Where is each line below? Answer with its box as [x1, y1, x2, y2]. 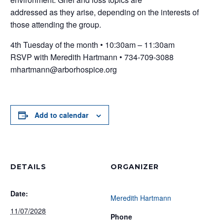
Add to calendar [35, 110, 88, 120]
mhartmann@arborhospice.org [10, 64, 117, 75]
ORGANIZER [110, 162, 159, 171]
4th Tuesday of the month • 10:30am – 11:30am [10, 39, 175, 50]
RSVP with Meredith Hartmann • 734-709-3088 [10, 51, 174, 63]
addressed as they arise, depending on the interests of [10, 6, 199, 18]
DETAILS [10, 162, 46, 171]
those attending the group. [10, 19, 101, 30]
